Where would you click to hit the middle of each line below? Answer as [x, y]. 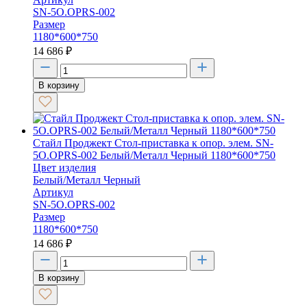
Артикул [53, 192]
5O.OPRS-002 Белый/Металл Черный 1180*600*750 [154, 155]
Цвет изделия [64, 167]
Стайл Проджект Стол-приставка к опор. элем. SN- [153, 143]
